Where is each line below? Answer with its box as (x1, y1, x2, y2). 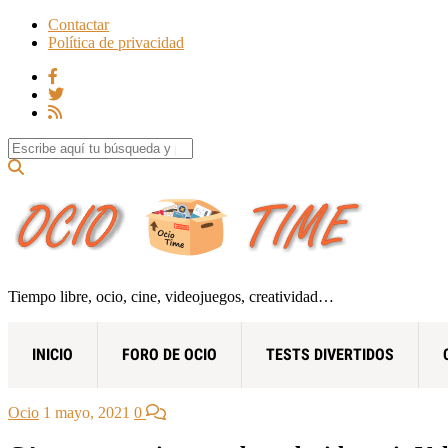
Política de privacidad (48, 34, 184, 51)
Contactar (48, 16, 109, 33)
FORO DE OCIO (122, 344, 217, 364)
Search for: (7, 137, 76, 154)
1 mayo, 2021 (43, 403, 130, 421)
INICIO (32, 344, 73, 364)
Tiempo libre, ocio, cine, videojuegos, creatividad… (8, 287, 334, 305)
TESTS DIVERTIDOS (266, 344, 394, 364)
